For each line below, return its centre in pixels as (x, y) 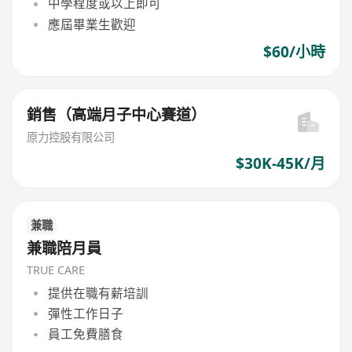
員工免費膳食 (85, 334)
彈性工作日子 (85, 313)
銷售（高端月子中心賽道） (117, 114)
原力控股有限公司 (71, 137)
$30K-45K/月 (280, 164)
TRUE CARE (56, 270)
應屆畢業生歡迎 (92, 24)
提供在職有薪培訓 (98, 293)
